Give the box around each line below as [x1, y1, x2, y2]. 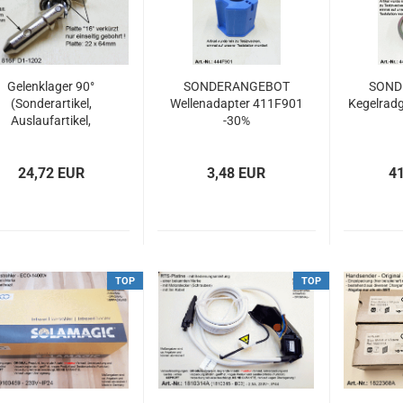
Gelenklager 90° [7, 79, 94, 94]
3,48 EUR [207, 165, 266, 182]
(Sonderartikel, [10, 96, 92, 111]
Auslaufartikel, [11, 113, 91, 128]
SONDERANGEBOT [183, 79, 290, 94]
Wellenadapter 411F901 [169, 96, 303, 111]
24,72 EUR [17, 165, 85, 182]
